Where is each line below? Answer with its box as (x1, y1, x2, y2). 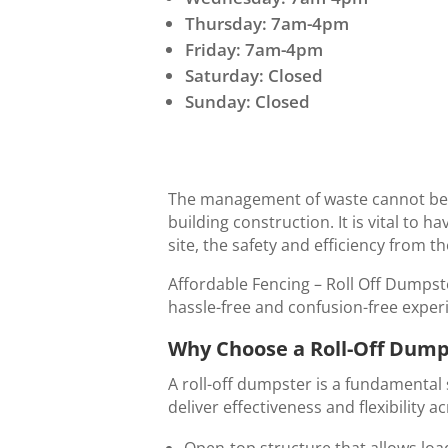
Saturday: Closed (185, 63, 323, 87)
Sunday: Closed (185, 89, 310, 113)
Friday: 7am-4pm (185, 37, 323, 61)
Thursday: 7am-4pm (185, 11, 349, 35)
